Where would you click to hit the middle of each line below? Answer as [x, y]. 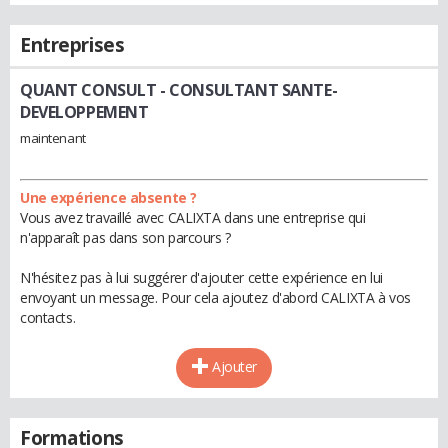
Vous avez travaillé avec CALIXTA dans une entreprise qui [193, 217]
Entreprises [72, 45]
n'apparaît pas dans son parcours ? [125, 237]
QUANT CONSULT [88, 90]
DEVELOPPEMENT [84, 112]
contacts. [48, 317]
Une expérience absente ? [108, 197]
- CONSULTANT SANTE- [247, 90]
